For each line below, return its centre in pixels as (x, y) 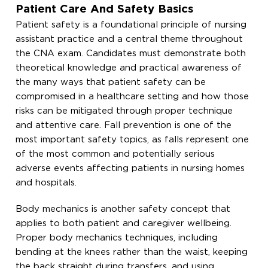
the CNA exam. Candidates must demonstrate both (131, 53)
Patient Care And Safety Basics (105, 9)
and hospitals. (46, 182)
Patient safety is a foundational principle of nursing (131, 25)
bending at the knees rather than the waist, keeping (132, 252)
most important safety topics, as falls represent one (133, 139)
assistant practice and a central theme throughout (130, 39)
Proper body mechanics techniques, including (117, 237)
